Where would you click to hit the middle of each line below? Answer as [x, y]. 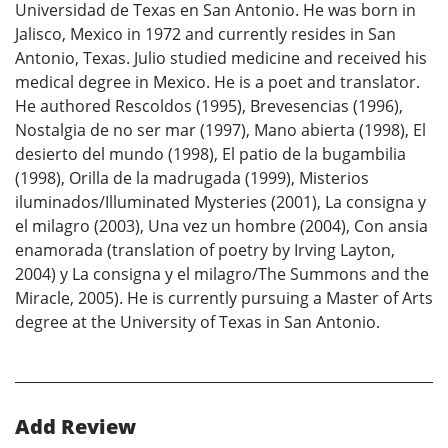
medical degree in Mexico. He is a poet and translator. [217, 82]
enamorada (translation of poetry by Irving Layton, [205, 250]
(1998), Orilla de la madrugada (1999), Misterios [192, 178]
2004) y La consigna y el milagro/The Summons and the [222, 274]
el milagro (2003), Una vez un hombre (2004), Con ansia [221, 226]
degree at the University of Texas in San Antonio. [197, 322]
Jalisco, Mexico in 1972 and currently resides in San [205, 34]
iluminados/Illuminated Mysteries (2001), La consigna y [220, 202]
